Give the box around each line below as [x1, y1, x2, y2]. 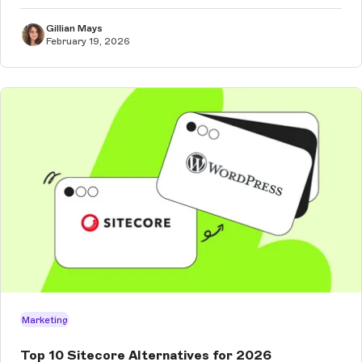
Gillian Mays [46, 23, 103, 35]
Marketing [21, 314, 68, 326]
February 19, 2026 [46, 36, 130, 48]
